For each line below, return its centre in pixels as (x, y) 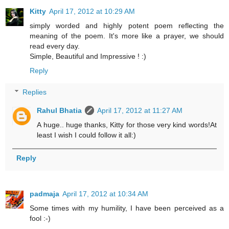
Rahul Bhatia (60, 110)
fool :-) (40, 219)
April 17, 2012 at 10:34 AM (105, 194)
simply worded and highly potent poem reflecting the (127, 26)
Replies (35, 92)
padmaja (44, 194)
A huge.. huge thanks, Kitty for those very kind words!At (127, 124)
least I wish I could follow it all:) (87, 135)
